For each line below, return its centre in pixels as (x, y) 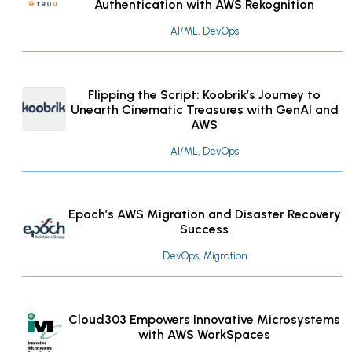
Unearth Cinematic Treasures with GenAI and (204, 109)
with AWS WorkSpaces (204, 335)
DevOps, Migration (204, 256)
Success (204, 229)
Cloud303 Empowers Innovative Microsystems (204, 320)
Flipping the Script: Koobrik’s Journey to (204, 94)
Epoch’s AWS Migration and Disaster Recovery (204, 214)
